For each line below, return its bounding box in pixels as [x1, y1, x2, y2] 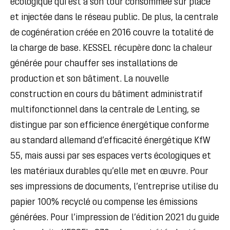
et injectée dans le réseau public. [10, 13, 140, 23]
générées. [10, 213, 48, 223]
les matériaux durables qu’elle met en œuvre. [10, 167, 188, 177]
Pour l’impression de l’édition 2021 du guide [50, 213, 219, 223]
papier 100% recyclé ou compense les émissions [10, 198, 198, 207]
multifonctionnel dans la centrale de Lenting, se [10, 105, 200, 115]
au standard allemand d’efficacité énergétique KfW [10, 136, 210, 146]
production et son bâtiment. [10, 74, 122, 84]
